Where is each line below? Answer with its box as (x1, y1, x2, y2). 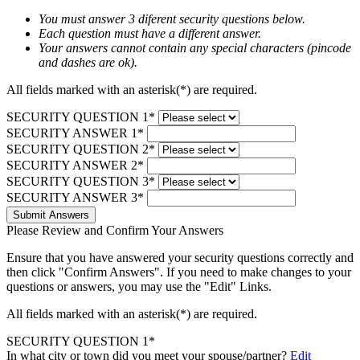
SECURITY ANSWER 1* (6, 126, 144, 140)
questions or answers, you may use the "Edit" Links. (6, 280, 272, 293)
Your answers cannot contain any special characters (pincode (39, 41, 351, 55)
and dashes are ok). (39, 55, 137, 69)
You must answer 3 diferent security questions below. (39, 12, 305, 26)
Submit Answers (13, 209, 89, 221)
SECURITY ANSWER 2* (6, 158, 144, 172)
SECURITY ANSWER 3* (6, 190, 144, 204)
